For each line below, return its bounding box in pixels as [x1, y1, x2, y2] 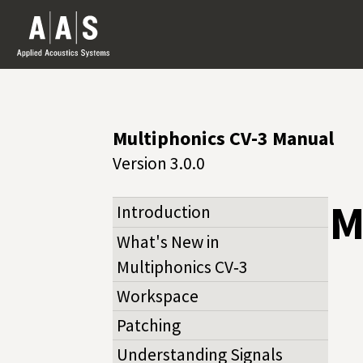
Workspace [117, 284, 199, 307]
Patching [117, 314, 181, 337]
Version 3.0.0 [112, 152, 205, 174]
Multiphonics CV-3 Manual [112, 125, 334, 151]
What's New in [117, 230, 220, 253]
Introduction [117, 201, 211, 224]
